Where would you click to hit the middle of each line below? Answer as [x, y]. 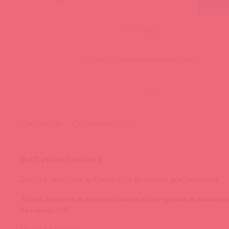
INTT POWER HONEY [61, 159]
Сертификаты [101, 123]
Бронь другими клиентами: [140, 59]
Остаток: [140, 30]
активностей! [46, 209]
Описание [41, 123]
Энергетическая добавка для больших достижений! [120, 178]
